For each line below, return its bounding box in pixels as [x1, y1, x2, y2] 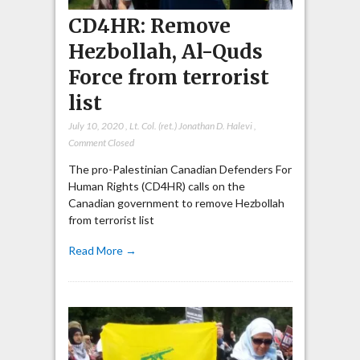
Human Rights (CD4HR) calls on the [67, 178, 245, 193]
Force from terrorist [67, 65, 269, 90]
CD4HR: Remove [67, 14, 231, 39]
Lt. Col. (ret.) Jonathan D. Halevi [129, 119, 252, 132]
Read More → [67, 243, 137, 258]
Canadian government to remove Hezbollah [67, 195, 284, 210]
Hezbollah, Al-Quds [67, 39, 263, 64]
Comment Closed [67, 136, 134, 149]
